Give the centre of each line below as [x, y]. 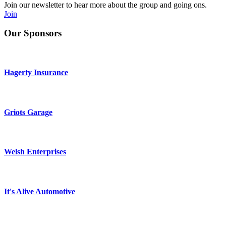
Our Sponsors [33, 33]
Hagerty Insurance [36, 73]
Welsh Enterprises [35, 152]
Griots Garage [28, 112]
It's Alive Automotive [40, 191]
